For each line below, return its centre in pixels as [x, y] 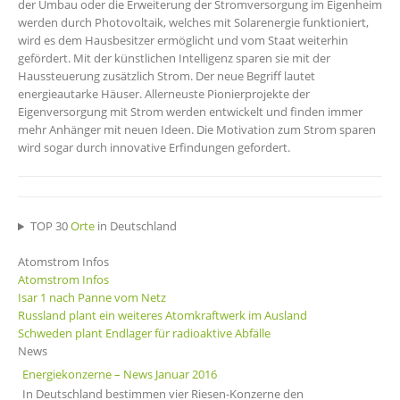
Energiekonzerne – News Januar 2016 [120, 375]
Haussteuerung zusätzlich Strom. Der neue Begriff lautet [167, 76]
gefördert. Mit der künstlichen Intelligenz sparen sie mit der [174, 58]
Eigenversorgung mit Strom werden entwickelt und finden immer [190, 112]
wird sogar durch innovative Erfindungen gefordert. [154, 148]
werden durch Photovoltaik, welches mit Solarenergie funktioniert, [193, 23]
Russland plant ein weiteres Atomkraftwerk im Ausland [162, 316]
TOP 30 [50, 226]
